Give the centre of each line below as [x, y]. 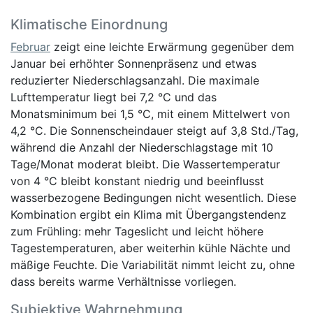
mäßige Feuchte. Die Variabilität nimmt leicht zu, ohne [153, 264]
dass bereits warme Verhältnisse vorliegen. [123, 281]
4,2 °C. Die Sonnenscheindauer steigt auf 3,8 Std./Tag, [154, 130]
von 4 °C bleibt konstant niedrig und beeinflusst [137, 181]
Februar [30, 46]
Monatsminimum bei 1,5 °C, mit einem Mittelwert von [150, 114]
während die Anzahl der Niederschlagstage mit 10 [142, 147]
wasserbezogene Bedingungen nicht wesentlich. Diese [153, 197]
